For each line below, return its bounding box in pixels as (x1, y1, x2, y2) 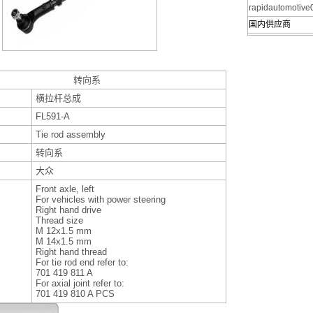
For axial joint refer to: (36, 278, 124, 289)
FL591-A (36, 111, 70, 122)
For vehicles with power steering (36, 194, 166, 205)
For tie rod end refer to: (36, 257, 129, 268)
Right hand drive (36, 205, 101, 215)
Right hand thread (36, 247, 107, 257)
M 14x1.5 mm (36, 236, 92, 247)
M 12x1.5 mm (36, 226, 92, 236)
